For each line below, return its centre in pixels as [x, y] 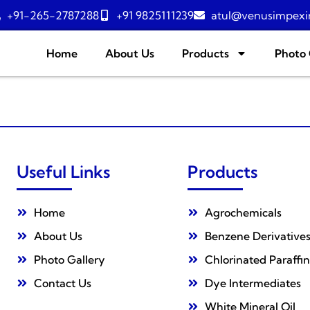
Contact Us [63, 283]
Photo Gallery [70, 259]
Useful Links [63, 172]
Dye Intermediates [253, 283]
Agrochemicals [243, 212]
